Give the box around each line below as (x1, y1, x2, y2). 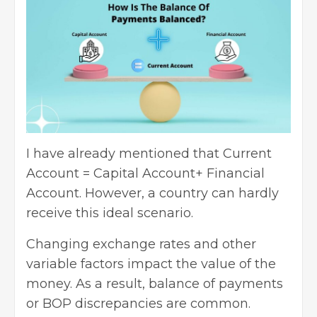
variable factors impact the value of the (26, 255, 276, 272)
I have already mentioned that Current (26, 145, 272, 161)
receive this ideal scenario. (26, 204, 197, 221)
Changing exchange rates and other (26, 236, 256, 252)
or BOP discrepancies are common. (26, 295, 254, 311)
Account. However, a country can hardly (26, 185, 279, 201)
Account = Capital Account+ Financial (26, 165, 265, 181)
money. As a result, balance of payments (26, 275, 283, 292)
